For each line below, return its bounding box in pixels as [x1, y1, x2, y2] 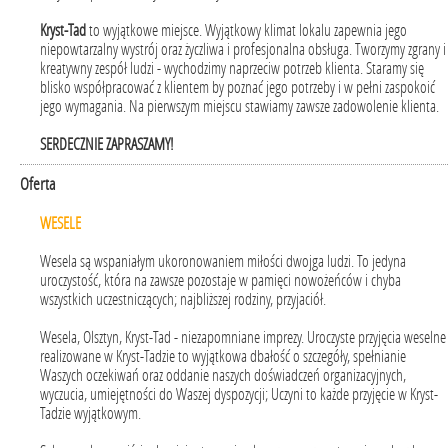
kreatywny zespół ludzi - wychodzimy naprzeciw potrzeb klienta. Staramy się [40, 59, 424, 78]
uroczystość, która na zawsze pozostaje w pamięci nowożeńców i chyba [40, 271, 401, 290]
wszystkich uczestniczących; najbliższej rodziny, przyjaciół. [40, 290, 326, 309]
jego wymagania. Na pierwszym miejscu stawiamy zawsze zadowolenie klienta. [40, 97, 439, 116]
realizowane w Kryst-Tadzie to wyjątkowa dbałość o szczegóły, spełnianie [40, 347, 406, 366]
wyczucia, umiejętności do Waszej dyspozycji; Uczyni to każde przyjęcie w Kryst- [40, 385, 438, 404]
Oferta [20, 174, 56, 194]
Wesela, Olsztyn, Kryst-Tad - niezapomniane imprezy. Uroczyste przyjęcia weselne [40, 328, 446, 347]
